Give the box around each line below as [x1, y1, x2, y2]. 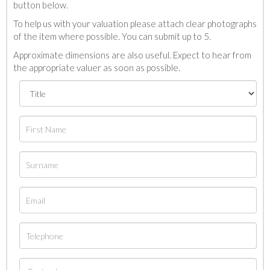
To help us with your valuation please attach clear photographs [13, 18, 257, 29]
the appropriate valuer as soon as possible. [13, 62, 180, 73]
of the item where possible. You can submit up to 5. [13, 31, 211, 42]
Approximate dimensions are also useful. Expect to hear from [13, 49, 251, 60]
